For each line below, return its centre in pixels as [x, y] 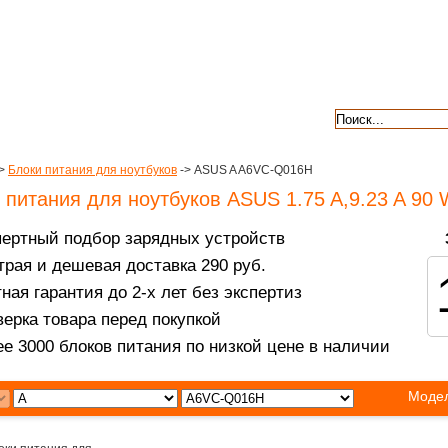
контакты [142, 117]
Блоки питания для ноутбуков [92, 170]
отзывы [259, 117]
